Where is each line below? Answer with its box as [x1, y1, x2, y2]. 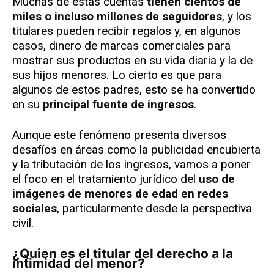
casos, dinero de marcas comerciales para [12, 39, 231, 53]
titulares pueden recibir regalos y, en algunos [12, 24, 240, 39]
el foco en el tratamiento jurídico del [12, 172, 199, 187]
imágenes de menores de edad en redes [12, 187, 228, 201]
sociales [12, 201, 57, 216]
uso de [199, 172, 235, 187]
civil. [12, 216, 34, 231]
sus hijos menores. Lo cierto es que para [12, 68, 221, 83]
